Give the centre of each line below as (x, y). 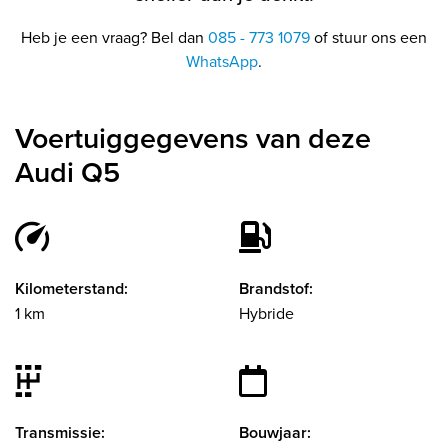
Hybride (266, 312)
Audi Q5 (67, 171)
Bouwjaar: (275, 432)
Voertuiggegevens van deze (193, 137)
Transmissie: (60, 432)
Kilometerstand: (71, 288)
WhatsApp (222, 60)
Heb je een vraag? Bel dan (114, 36)
